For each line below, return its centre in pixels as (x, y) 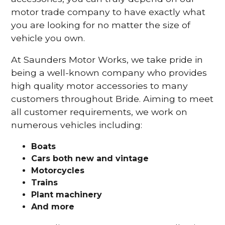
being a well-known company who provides (109, 73)
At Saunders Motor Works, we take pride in (107, 60)
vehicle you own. (48, 38)
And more (53, 206)
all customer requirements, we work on (99, 112)
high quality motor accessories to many (100, 86)
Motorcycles (58, 170)
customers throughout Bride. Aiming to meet (113, 99)
